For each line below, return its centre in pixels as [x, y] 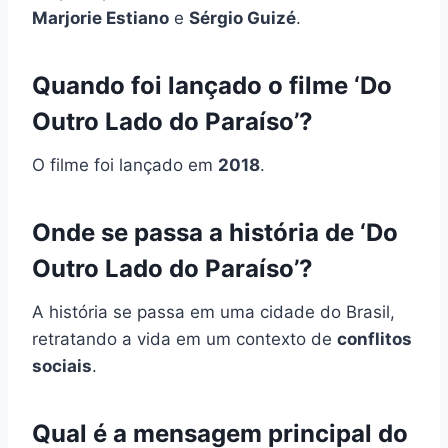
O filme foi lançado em [125, 164]
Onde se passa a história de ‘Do [215, 232]
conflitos [374, 338]
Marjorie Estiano [100, 17]
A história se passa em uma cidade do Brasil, [213, 311]
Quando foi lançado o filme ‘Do [212, 85]
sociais [62, 365]
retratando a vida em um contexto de [184, 338]
